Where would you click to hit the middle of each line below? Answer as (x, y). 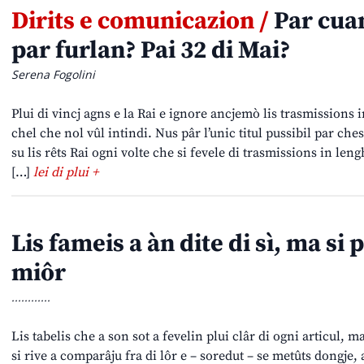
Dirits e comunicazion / (140, 22)
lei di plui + (66, 173)
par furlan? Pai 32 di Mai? (151, 51)
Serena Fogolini (53, 75)
